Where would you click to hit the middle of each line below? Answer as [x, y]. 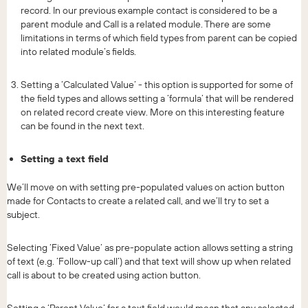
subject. [23, 214]
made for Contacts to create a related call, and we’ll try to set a [138, 200]
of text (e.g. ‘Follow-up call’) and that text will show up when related [149, 261]
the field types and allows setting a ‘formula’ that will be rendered [157, 98]
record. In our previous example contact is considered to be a [149, 10]
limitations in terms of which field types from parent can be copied [159, 37]
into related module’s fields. [78, 51]
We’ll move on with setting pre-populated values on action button [146, 187]
